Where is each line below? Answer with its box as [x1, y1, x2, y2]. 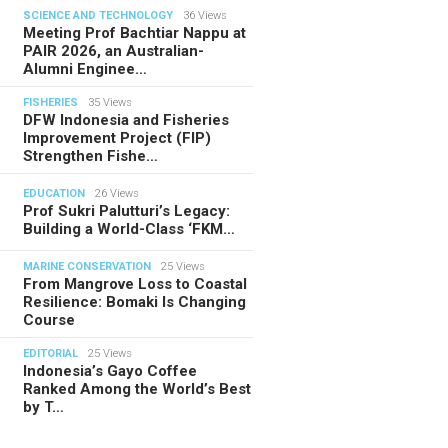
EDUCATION [23, 186, 86, 200]
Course [23, 310, 76, 329]
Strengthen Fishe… [23, 146, 159, 165]
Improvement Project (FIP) [23, 128, 212, 147]
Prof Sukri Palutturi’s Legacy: [23, 201, 231, 220]
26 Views [95, 186, 140, 200]
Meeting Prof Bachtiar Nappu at [23, 23, 247, 42]
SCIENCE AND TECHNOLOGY [23, 8, 174, 22]
